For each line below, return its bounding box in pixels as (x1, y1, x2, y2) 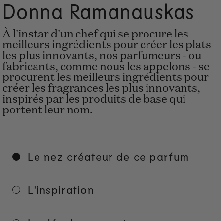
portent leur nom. (2, 105, 93, 116)
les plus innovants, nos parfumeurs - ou (2, 51, 201, 62)
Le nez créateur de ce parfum (28, 150, 189, 163)
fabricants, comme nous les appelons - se (2, 62, 210, 73)
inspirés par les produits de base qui (2, 94, 185, 106)
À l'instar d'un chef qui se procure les (2, 29, 188, 40)
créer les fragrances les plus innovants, (2, 83, 200, 95)
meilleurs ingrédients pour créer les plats (2, 40, 211, 51)
